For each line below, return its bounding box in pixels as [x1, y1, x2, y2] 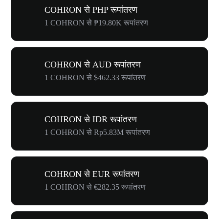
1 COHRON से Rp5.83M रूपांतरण [44, 128, 150, 136]
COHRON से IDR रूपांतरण [44, 114, 137, 124]
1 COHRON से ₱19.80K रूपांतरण [44, 19, 148, 27]
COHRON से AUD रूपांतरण [44, 60, 141, 69]
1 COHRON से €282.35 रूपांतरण [44, 183, 146, 191]
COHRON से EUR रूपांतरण [44, 169, 139, 179]
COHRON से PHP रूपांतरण [44, 5, 137, 15]
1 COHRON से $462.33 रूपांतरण [44, 73, 146, 82]
